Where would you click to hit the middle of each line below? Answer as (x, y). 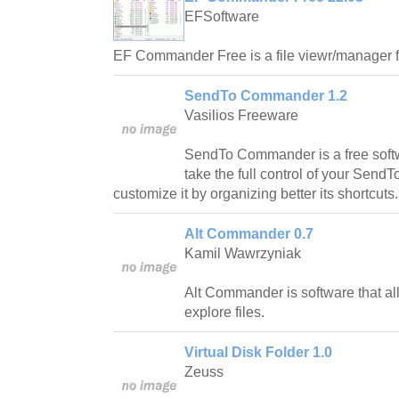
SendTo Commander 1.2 (266, 96)
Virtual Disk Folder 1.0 (258, 353)
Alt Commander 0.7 (249, 234)
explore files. (224, 313)
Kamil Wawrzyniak (243, 254)
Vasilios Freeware (241, 116)
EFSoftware (222, 17)
